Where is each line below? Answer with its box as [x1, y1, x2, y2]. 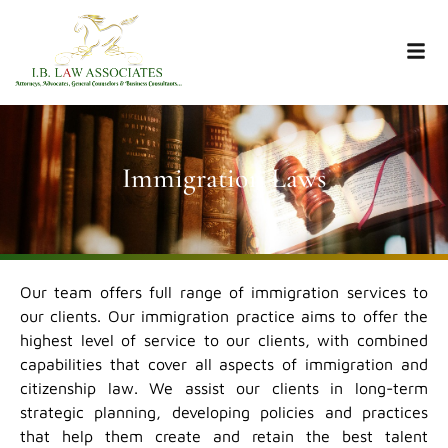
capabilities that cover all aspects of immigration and [20, 355, 428, 374]
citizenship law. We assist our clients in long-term [20, 379, 428, 398]
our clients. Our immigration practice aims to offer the [20, 307, 428, 326]
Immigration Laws [122, 160, 326, 195]
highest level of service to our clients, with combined [20, 331, 428, 350]
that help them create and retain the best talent [20, 427, 428, 446]
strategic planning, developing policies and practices [20, 403, 428, 422]
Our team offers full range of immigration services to [20, 283, 428, 302]
